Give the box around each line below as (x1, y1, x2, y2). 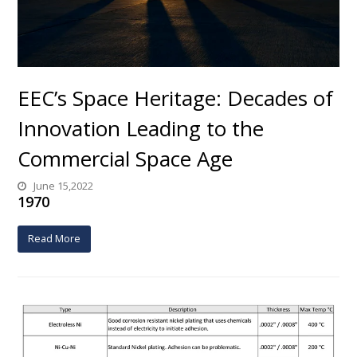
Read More (28, 231, 81, 246)
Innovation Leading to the (18, 113, 265, 143)
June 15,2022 (31, 178, 94, 193)
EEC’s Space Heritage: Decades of (18, 83, 334, 112)
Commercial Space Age (18, 143, 233, 173)
